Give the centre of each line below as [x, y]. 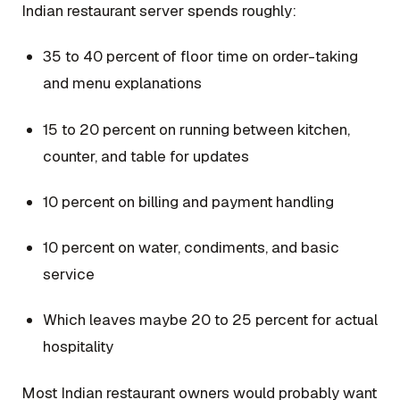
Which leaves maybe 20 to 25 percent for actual [210, 320]
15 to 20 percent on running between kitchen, [196, 129]
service [69, 275]
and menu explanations [122, 83]
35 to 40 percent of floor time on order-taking [200, 57]
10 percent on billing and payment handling [188, 201]
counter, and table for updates [146, 156]
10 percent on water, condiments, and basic [191, 248]
